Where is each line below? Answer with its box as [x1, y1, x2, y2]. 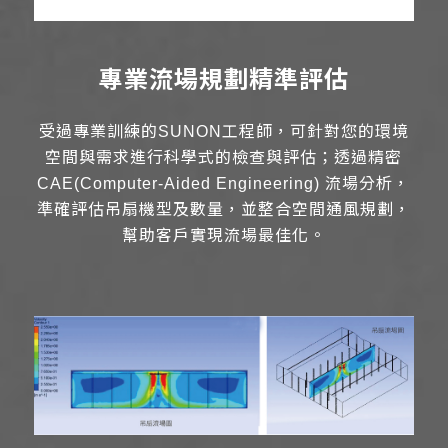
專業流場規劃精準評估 [98, 66, 349, 94]
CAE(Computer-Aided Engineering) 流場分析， [37, 174, 411, 192]
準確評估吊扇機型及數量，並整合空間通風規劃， [36, 200, 411, 218]
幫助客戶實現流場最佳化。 [121, 226, 326, 244]
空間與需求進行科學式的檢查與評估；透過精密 [45, 148, 403, 166]
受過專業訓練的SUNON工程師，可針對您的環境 [38, 122, 409, 140]
